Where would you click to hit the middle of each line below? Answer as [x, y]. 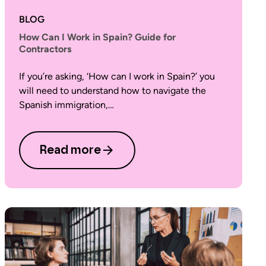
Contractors [45, 49]
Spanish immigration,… [66, 105]
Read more [70, 150]
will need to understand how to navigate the [113, 91]
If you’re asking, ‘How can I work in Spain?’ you [117, 76]
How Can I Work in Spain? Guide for [97, 37]
